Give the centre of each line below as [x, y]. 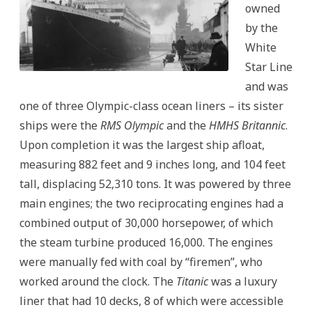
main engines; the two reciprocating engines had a [151, 203]
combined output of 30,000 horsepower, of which [146, 223]
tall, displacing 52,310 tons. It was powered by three [155, 184]
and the [186, 125]
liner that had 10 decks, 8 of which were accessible [151, 301]
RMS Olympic [132, 125]
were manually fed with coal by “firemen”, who [141, 262]
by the [262, 28]
